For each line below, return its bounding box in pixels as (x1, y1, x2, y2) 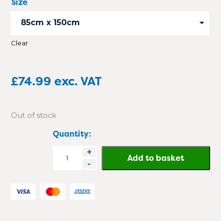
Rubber (52, 159, 83, 169)
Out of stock (11, 111, 57, 120)
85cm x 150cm (21, 18, 80, 28)
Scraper (52, 172, 83, 182)
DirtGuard (52, 147, 93, 156)
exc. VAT (54, 73, 102, 90)
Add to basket (127, 152, 184, 163)
